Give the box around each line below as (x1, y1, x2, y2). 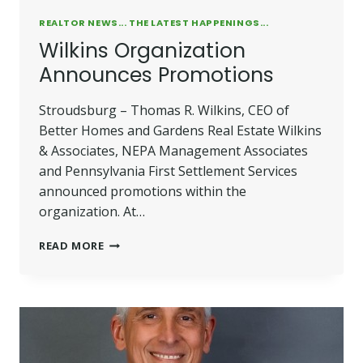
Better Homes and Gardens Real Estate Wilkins (39, 122, 322, 140)
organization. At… (39, 203, 145, 221)
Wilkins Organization (39, 36, 246, 66)
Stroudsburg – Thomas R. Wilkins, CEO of (39, 101, 289, 120)
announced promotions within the (39, 182, 246, 201)
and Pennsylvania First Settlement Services (39, 162, 297, 181)
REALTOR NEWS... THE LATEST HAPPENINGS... (39, 16, 269, 30)
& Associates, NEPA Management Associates (39, 142, 308, 160)
